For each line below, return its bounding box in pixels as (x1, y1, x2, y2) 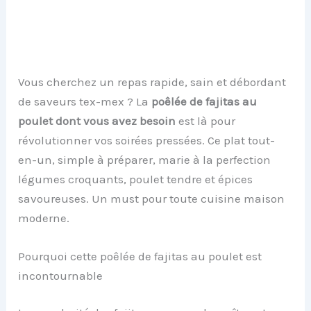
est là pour (176, 113, 236, 128)
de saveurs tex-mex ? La (18, 94, 152, 108)
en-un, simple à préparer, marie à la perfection (18, 152, 271, 167)
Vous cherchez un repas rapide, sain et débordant (18, 74, 287, 89)
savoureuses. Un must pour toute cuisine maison (18, 191, 285, 205)
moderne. (18, 210, 70, 225)
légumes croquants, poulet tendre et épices (18, 171, 253, 186)
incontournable (18, 268, 103, 283)
